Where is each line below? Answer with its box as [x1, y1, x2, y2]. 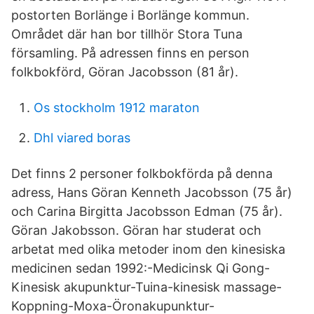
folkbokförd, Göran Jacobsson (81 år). [11, 64, 238, 79]
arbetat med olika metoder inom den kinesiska [11, 242, 285, 257]
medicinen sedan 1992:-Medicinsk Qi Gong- [11, 261, 270, 275]
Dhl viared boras [34, 130, 130, 145]
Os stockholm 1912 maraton [34, 100, 200, 115]
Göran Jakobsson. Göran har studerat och [11, 223, 261, 238]
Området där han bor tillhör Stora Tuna [11, 27, 243, 41]
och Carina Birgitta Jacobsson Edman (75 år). [11, 204, 282, 219]
